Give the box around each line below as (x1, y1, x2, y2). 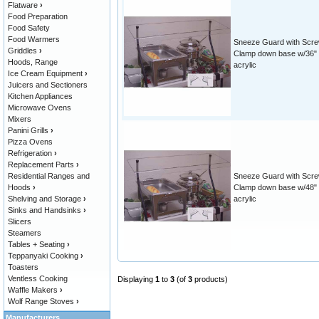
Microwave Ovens (8, 103, 71, 112)
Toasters (8, 263, 38, 271)
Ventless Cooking (8, 274, 68, 283)
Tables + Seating (8, 240, 65, 249)
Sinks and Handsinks (8, 206, 81, 214)
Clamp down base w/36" (234, 49, 317, 58)
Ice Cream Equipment (8, 69, 83, 78)
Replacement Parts (8, 160, 74, 169)
